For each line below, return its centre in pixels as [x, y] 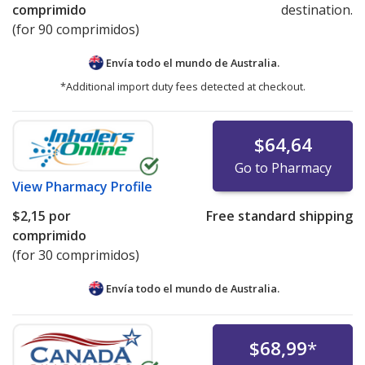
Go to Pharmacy [283, 167]
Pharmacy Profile [99, 186]
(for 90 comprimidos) [76, 30]
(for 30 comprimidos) [76, 255]
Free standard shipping [279, 215]
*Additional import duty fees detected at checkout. [182, 86]
